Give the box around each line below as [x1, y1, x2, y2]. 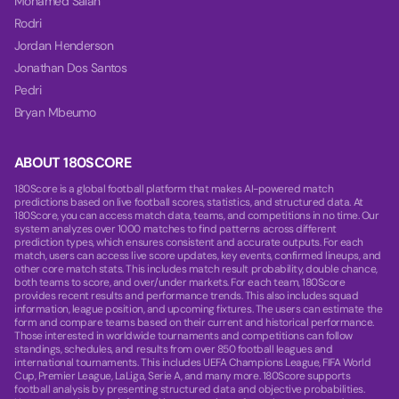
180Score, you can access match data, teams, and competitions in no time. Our [14, 208, 379, 223]
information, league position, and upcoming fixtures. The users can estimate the [14, 302, 383, 316]
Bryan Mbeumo [14, 104, 96, 120]
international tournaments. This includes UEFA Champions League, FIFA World [14, 355, 371, 370]
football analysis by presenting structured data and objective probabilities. [14, 382, 365, 396]
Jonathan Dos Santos [14, 60, 127, 76]
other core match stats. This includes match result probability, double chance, [14, 262, 378, 276]
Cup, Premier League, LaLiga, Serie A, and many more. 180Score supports [14, 369, 351, 383]
